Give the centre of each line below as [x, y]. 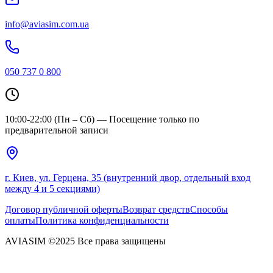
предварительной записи [57, 130]
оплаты [20, 221]
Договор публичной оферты [64, 210]
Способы [209, 210]
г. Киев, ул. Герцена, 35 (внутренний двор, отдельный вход [128, 178]
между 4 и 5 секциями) [52, 189]
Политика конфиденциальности [102, 221]
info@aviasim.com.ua [47, 24]
